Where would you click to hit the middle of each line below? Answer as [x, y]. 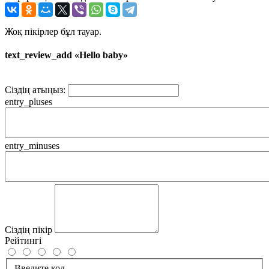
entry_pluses [29, 102]
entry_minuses [32, 146]
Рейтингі [23, 241]
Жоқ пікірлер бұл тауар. [53, 31]
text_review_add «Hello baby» [66, 55]
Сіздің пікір [29, 230]
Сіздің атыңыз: [35, 90]
